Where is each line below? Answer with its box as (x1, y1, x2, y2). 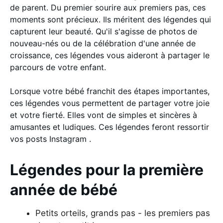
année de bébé (10, 180, 117, 199)
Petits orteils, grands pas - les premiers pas (35, 208, 210, 218)
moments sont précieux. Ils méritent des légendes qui (10, 14, 211, 24)
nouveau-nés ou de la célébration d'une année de (10, 38, 196, 48)
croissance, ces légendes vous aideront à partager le (10, 50, 210, 60)
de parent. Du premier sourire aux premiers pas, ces (10, 2, 206, 12)
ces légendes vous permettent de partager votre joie (10, 98, 210, 108)
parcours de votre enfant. (10, 62, 106, 72)
